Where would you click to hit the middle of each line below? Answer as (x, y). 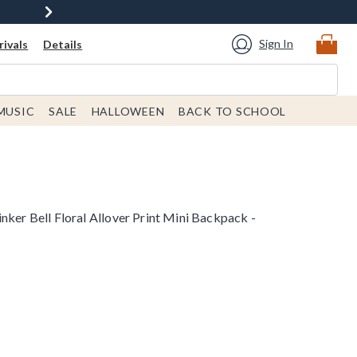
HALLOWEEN (128, 111)
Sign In (276, 43)
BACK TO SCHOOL (233, 111)
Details (63, 44)
